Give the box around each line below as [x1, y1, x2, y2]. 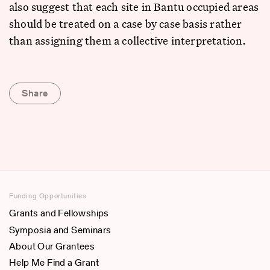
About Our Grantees [9, 239, 95, 253]
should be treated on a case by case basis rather [9, 16, 242, 31]
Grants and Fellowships [9, 206, 109, 221]
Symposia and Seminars [9, 222, 111, 237]
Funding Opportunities [9, 190, 87, 201]
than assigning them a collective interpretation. [9, 33, 246, 48]
